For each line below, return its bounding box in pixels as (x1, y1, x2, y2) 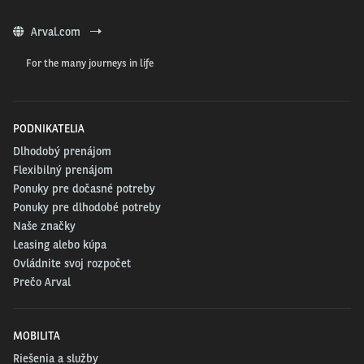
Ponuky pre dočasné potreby (13, 182, 155, 195)
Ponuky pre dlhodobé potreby (13, 201, 161, 214)
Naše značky (13, 219, 76, 232)
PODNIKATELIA (13, 122, 84, 135)
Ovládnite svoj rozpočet (13, 257, 131, 270)
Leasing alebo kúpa (13, 238, 106, 251)
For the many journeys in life (26, 57, 154, 69)
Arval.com (24, 25, 90, 38)
